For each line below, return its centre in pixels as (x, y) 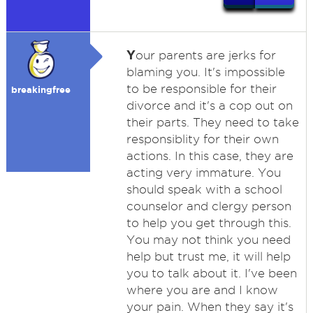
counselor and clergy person (209, 206)
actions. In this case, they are (210, 156)
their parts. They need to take (212, 122)
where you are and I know (202, 290)
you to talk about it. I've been (211, 273)
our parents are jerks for (205, 55)
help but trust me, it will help (208, 256)
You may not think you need (208, 240)
